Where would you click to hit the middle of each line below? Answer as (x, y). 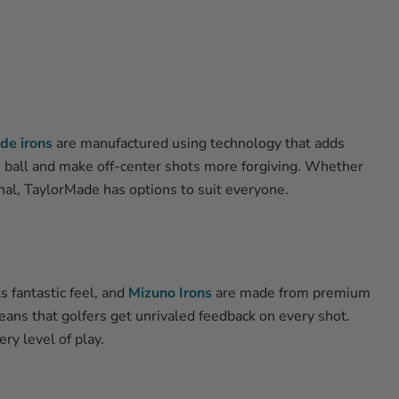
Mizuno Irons (170, 293)
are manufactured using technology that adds (199, 143)
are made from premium (291, 293)
